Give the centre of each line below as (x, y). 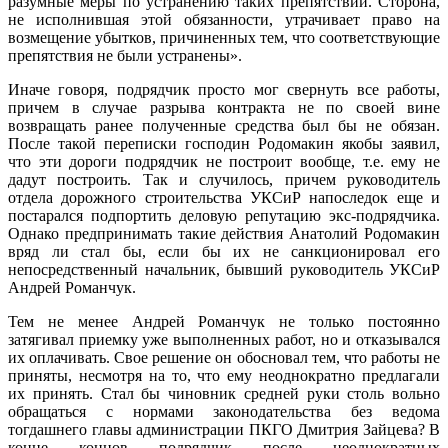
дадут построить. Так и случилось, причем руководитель (224, 179)
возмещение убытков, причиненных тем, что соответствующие (224, 37)
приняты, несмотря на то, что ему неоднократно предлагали (224, 375)
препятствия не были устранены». (125, 55)
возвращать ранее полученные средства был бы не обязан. (224, 125)
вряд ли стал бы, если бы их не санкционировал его (224, 251)
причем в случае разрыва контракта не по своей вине (224, 107)
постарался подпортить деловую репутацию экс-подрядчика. (224, 215)
